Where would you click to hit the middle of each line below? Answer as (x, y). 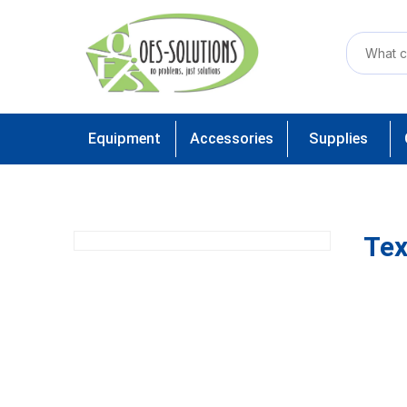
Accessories (231, 139)
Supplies (339, 139)
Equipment (124, 139)
